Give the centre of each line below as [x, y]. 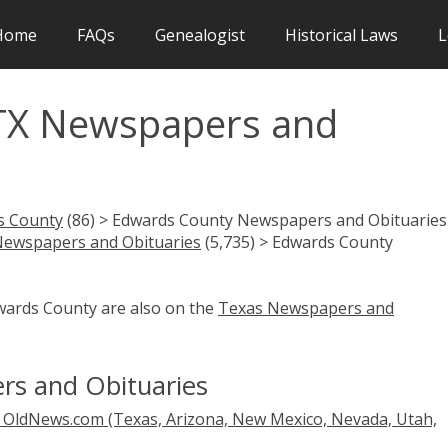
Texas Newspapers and [306, 307]
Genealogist [200, 34]
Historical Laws [341, 34]
